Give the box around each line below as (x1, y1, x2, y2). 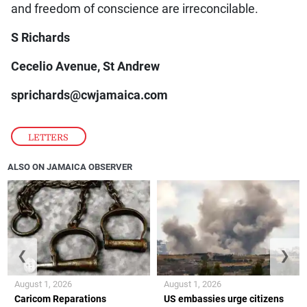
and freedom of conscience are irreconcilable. (10, 1, 258, 16)
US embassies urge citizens (164, 293, 284, 304)
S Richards (10, 30, 70, 45)
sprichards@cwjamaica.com (10, 88, 168, 102)
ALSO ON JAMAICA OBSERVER (8, 161, 133, 172)
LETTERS (28, 132, 69, 143)
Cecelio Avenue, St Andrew (10, 59, 160, 73)
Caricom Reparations (14, 293, 107, 304)
